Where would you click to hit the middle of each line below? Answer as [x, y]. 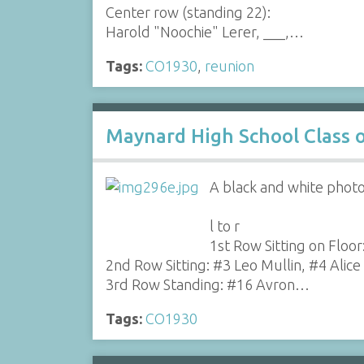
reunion [229, 66]
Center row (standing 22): [188, 12]
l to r [225, 226]
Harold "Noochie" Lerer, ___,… [204, 32]
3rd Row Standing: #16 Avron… [207, 285]
